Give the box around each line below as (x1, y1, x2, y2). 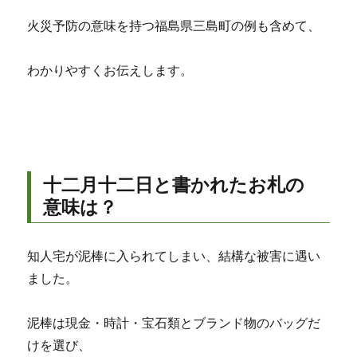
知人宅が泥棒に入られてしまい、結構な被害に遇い (27, 249, 321, 264)
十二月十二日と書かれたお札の (43, 175, 305, 196)
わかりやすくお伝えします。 (27, 64, 194, 78)
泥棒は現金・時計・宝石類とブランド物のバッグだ (27, 316, 321, 331)
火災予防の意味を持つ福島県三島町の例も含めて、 (27, 19, 321, 33)
